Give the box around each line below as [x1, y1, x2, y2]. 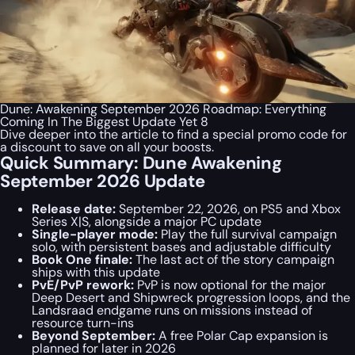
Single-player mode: [32, 225, 158, 242]
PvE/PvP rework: [32, 276, 134, 293]
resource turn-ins [32, 314, 134, 331]
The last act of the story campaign [132, 250, 334, 268]
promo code [258, 125, 328, 143]
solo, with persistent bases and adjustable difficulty [32, 238, 331, 255]
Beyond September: [32, 326, 155, 344]
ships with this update [32, 263, 160, 281]
